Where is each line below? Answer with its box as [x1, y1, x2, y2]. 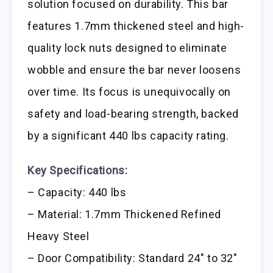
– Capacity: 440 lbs [27, 186, 127, 199]
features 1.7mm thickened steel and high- [27, 19, 245, 33]
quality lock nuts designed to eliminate [27, 41, 227, 55]
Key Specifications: [27, 164, 128, 177]
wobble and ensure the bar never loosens [27, 63, 241, 77]
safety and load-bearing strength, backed [27, 107, 239, 121]
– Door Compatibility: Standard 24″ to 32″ [27, 252, 238, 265]
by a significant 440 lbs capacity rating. [27, 129, 229, 143]
